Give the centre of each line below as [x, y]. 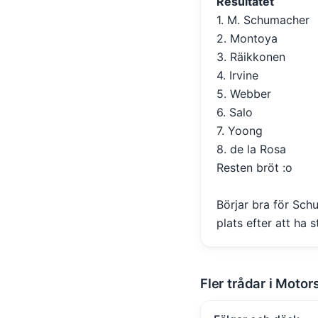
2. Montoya [247, 39]
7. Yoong [240, 131]
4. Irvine [237, 76]
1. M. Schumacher [263, 20]
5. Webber [244, 94]
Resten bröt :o [254, 168]
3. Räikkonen [251, 57]
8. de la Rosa [251, 149]
